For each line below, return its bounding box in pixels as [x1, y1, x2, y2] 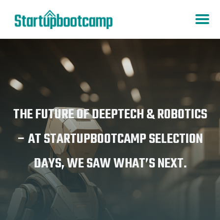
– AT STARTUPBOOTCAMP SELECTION [17, 128, 203, 150]
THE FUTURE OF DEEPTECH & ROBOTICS [13, 104, 207, 125]
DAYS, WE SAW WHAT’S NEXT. [33, 153, 187, 174]
